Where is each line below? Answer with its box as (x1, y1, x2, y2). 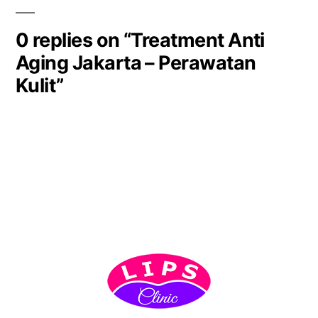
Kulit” (16, 74, 64, 97)
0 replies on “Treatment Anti (16, 28, 265, 52)
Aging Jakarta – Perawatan (16, 51, 256, 75)
